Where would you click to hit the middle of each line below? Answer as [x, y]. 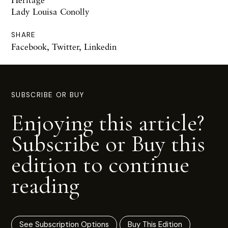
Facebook [29, 47]
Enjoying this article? [108, 123]
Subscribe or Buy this [108, 144]
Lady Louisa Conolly [50, 12]
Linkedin [100, 47]
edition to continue [100, 165]
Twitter [65, 47]
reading [45, 186]
